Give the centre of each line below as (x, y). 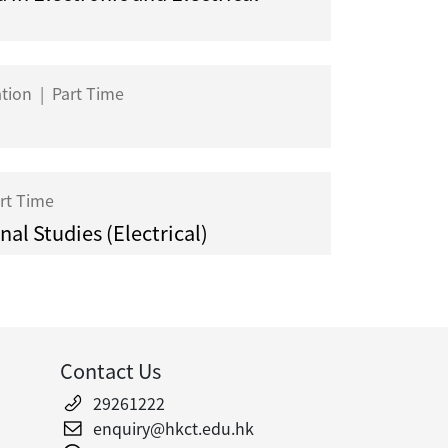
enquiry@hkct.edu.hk (173, 428)
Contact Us (110, 371)
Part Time (86, 93)
